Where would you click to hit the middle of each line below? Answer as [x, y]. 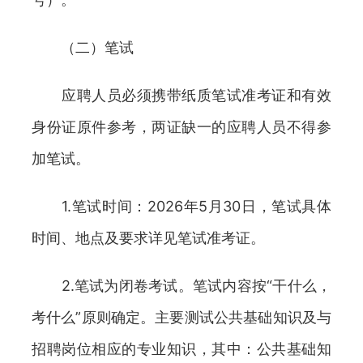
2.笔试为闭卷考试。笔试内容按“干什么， [181, 286]
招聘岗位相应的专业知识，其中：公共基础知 [181, 349]
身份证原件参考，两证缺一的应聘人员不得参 [181, 127]
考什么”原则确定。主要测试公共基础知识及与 [181, 317]
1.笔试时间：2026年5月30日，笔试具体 [181, 206]
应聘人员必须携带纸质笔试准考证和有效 [181, 95]
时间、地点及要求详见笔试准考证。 [148, 238]
